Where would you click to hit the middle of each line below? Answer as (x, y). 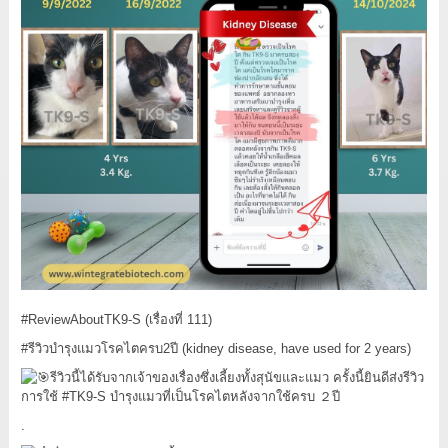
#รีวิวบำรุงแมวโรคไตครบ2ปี (99, 348)
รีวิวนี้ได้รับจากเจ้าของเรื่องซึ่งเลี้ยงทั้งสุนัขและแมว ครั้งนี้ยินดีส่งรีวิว (236, 377)
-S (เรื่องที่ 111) (169, 319)
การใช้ (41, 396)
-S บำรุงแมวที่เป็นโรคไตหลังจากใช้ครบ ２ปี (216, 396)
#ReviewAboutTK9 (74, 319)
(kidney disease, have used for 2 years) (294, 348)
